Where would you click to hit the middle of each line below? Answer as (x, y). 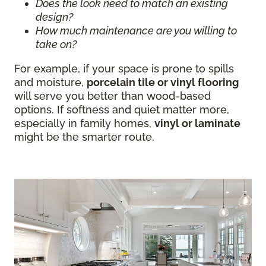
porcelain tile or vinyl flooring (163, 82)
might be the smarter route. (84, 137)
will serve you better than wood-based (113, 96)
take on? (56, 44)
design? (54, 17)
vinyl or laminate (197, 123)
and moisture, (50, 82)
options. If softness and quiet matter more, (122, 110)
